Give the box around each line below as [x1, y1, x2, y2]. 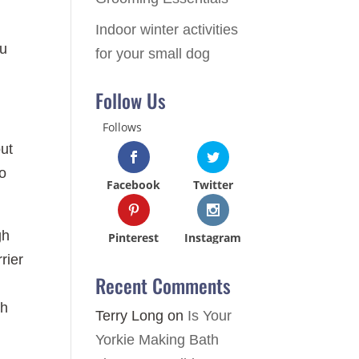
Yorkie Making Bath [95, 331, 220, 348]
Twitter [192, 176, 233, 192]
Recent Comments [95, 270, 232, 300]
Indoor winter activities [95, 21, 239, 38]
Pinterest [108, 229, 159, 245]
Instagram [184, 229, 242, 245]
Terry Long [95, 307, 164, 324]
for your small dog [95, 45, 211, 62]
